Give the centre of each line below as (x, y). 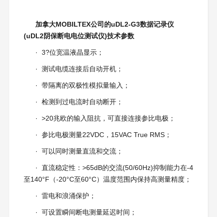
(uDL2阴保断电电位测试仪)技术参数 (79, 36)
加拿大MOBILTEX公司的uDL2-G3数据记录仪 (104, 24)
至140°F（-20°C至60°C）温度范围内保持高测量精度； (107, 179)
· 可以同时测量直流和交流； (79, 151)
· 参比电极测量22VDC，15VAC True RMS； (103, 135)
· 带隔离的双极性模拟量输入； (82, 85)
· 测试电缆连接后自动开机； (79, 69)
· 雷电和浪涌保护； (65, 196)
